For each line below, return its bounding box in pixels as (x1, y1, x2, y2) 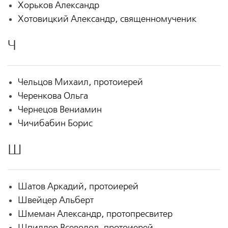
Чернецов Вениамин (17, 104, 102, 116)
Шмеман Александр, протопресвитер (17, 208, 173, 219)
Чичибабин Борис (17, 118, 93, 129)
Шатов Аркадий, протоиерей (17, 181, 138, 192)
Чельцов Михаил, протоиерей (17, 77, 143, 88)
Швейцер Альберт (17, 194, 94, 206)
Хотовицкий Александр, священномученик (17, 14, 196, 25)
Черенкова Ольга (17, 91, 88, 102)
